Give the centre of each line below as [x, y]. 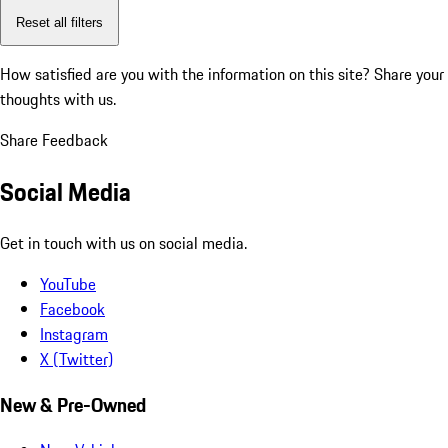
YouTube [68, 283]
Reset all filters [59, 22]
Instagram [74, 333]
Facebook [72, 308]
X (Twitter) [76, 358]
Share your [409, 74]
